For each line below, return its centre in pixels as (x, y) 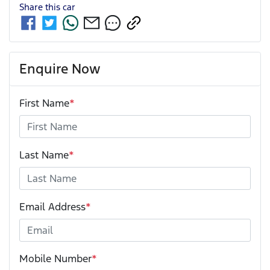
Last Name (44, 155)
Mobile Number (55, 259)
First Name (44, 103)
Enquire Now (60, 69)
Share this (41, 7)
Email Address (52, 207)
